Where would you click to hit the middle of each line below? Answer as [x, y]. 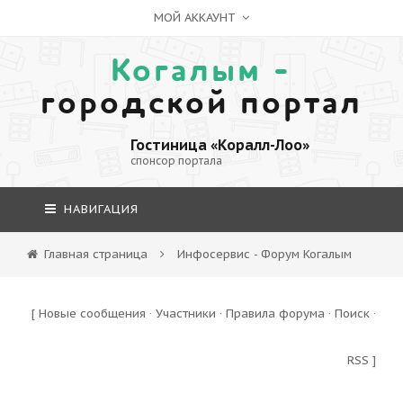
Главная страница [96, 254]
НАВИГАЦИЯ [99, 209]
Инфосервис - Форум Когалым [263, 254]
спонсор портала [176, 161]
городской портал [201, 103]
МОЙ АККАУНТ [197, 18]
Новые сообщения [92, 313]
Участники [186, 313]
